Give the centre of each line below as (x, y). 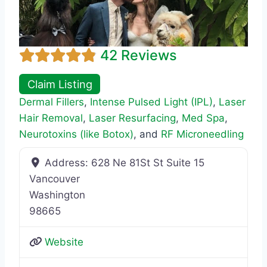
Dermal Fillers (52, 102)
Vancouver (55, 178)
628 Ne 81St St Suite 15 (148, 162)
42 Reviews (139, 55)
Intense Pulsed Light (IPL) (151, 102)
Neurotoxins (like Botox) (76, 134)
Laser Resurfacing (132, 118)
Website (64, 242)
